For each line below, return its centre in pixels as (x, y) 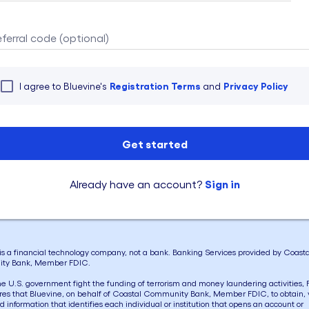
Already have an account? (136, 184)
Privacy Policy (256, 85)
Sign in (222, 183)
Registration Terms (155, 85)
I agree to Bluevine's (63, 86)
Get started (154, 143)
